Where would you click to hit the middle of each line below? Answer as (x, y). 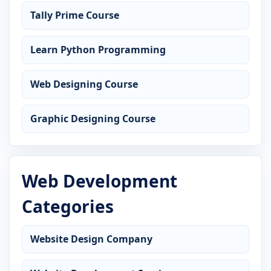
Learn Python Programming (98, 49)
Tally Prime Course (75, 15)
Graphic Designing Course (93, 118)
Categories (68, 206)
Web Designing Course (84, 84)
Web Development (100, 181)
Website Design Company (91, 239)
